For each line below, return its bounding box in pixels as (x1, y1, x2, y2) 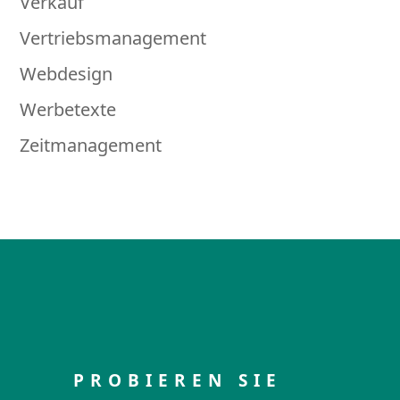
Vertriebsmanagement (20, 25, 207, 50)
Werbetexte (20, 96, 117, 121)
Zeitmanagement (20, 132, 162, 157)
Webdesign (20, 61, 113, 86)
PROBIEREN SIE (72, 368, 282, 392)
